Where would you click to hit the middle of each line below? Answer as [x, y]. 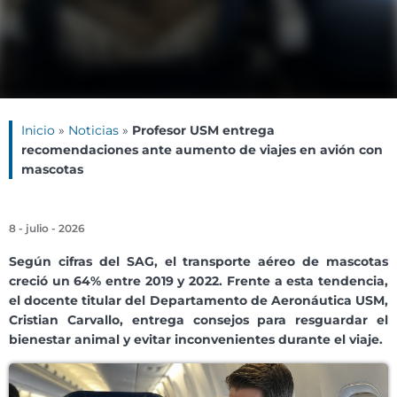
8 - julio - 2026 [47, 229]
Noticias [93, 131]
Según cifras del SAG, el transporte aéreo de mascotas [198, 262]
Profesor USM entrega [203, 131]
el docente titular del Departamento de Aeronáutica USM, [198, 301]
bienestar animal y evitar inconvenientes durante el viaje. [196, 340]
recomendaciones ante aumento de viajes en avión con [202, 150]
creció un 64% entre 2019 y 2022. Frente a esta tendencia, [198, 281]
